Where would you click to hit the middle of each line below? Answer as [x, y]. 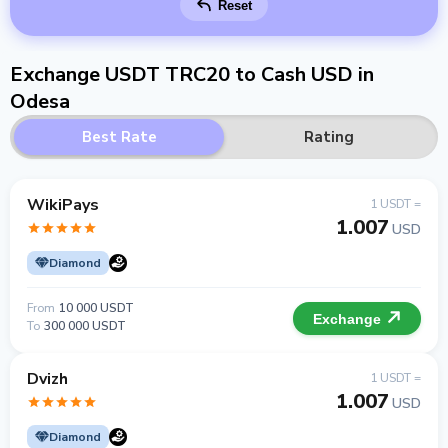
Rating [329, 137]
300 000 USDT [85, 326]
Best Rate [119, 137]
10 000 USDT [96, 308]
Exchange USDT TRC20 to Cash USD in [192, 74]
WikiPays [63, 205]
